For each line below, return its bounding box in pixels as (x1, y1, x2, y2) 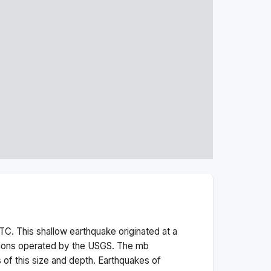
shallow (36, 225, 67, 237)
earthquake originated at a (67, 225, 177, 237)
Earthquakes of (98, 254, 161, 266)
